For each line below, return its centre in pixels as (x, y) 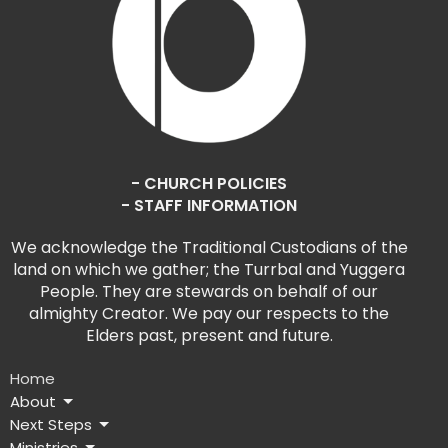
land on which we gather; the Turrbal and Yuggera (209, 270)
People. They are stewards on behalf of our (209, 292)
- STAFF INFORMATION (209, 206)
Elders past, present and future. (209, 336)
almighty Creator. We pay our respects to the (209, 314)
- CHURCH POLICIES (209, 184)
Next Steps (51, 425)
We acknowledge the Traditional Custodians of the (209, 248)
